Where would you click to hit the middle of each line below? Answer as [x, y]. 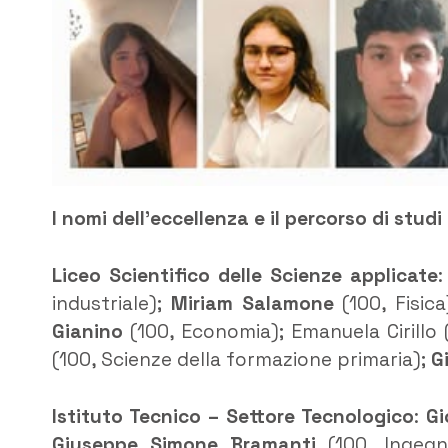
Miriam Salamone [252, 304]
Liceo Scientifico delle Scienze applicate [245, 276]
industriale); [111, 304]
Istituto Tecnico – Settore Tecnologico [233, 417]
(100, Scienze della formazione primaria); [241, 360]
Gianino [87, 332]
